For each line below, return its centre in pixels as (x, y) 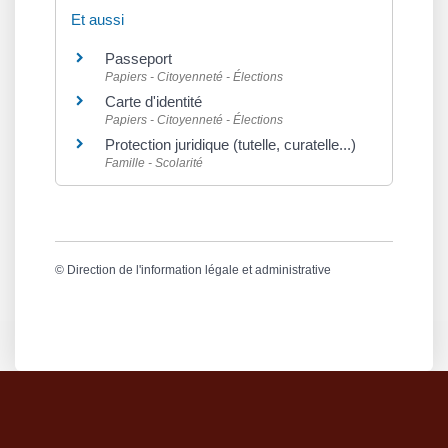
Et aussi (97, 19)
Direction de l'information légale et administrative (199, 270)
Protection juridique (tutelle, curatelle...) (230, 144)
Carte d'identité (153, 101)
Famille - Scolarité (154, 163)
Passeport (138, 58)
